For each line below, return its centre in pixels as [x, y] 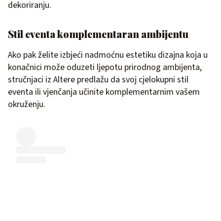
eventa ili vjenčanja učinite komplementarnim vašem [104, 92]
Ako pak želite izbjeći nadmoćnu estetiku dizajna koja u [108, 55]
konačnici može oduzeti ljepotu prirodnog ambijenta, [105, 68]
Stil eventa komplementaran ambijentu [98, 34]
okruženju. [27, 105]
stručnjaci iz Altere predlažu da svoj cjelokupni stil [98, 80]
